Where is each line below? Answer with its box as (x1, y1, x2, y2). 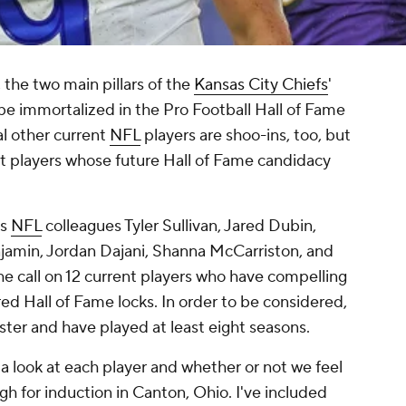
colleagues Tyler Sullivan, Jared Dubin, (42, 216, 316, 237)
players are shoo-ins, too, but (140, 125, 351, 147)
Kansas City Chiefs (194, 74, 328, 96)
